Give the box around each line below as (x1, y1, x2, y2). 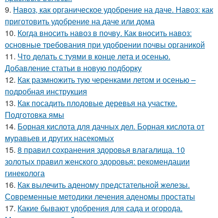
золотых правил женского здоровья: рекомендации (5, 156, 190, 167)
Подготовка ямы (5, 109, 64, 120)
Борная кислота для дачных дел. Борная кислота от (18, 121, 204, 132)
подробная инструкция (5, 86, 87, 97)
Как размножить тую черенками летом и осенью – (18, 74, 196, 85)
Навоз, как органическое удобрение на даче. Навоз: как (13, 4, 213, 15)
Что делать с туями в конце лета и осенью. (18, 51, 170, 62)
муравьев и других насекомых (5, 132, 114, 144)
